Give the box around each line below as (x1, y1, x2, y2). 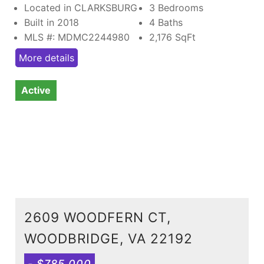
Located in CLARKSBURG (24, 1, 137, 14)
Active (21, 84, 51, 96)
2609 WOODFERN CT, (24, 209, 171, 225)
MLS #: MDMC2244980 (24, 31, 130, 43)
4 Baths (149, 16, 183, 28)
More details (19, 51, 74, 64)
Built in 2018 (24, 16, 79, 28)
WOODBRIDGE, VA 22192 (24, 230, 193, 246)
